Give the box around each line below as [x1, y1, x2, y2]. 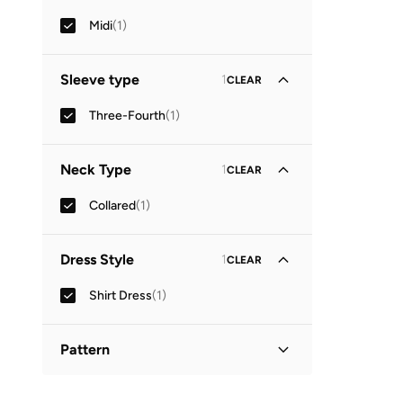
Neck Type [60, 161, 131, 178]
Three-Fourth [89, 107, 166, 123]
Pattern [60, 341, 110, 358]
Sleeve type [60, 71, 139, 88]
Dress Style [60, 251, 134, 268]
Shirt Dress [89, 287, 152, 303]
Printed [89, 377, 130, 393]
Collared [89, 197, 136, 213]
